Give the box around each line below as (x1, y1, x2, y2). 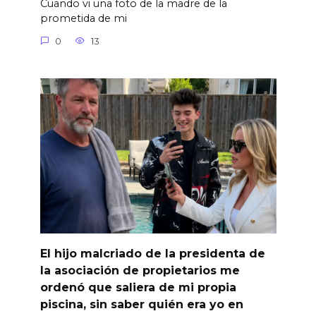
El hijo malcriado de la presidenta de (39, 246, 265, 260)
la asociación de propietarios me (39, 263, 240, 277)
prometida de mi (39, 12, 127, 25)
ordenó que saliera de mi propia (39, 280, 236, 294)
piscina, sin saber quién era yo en (39, 297, 243, 311)
